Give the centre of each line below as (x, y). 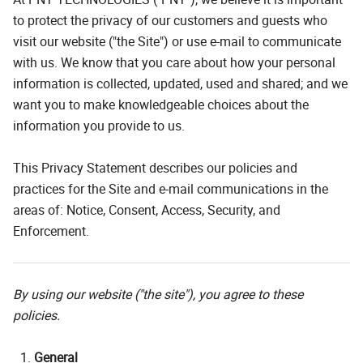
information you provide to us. (99, 125)
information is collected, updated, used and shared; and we (180, 83)
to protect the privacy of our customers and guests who (170, 20)
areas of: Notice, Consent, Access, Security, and (147, 209)
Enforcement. (51, 231)
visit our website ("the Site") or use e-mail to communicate (177, 41)
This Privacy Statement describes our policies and (155, 167)
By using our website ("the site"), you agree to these (158, 294)
